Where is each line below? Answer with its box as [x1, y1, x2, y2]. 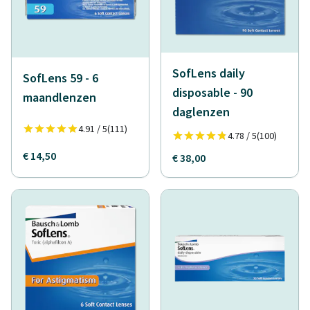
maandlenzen [23, 89, 96, 105]
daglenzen [172, 104, 230, 120]
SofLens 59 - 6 [23, 70, 98, 86]
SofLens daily [172, 65, 245, 81]
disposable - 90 [172, 84, 253, 100]
